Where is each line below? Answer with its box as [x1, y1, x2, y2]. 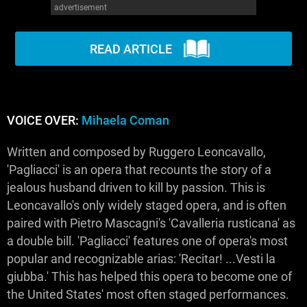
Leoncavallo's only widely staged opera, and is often [7, 199, 286, 212]
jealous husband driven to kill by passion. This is [7, 181, 265, 195]
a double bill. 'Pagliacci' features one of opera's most [7, 234, 288, 248]
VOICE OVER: [7, 114, 82, 127]
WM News [8, 12, 56, 25]
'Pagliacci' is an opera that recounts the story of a [7, 163, 271, 177]
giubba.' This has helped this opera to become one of [7, 270, 292, 284]
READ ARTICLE [90, 41, 172, 56]
